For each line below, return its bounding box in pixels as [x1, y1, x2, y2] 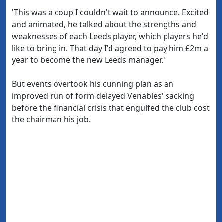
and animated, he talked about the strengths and [12, 19, 196, 30]
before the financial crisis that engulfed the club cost [12, 102, 210, 113]
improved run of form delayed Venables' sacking [12, 90, 194, 101]
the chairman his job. [12, 114, 91, 125]
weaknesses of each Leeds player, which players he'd [12, 31, 208, 42]
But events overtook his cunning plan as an [12, 78, 173, 89]
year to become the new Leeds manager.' [12, 55, 165, 65]
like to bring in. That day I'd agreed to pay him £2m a [12, 43, 208, 54]
